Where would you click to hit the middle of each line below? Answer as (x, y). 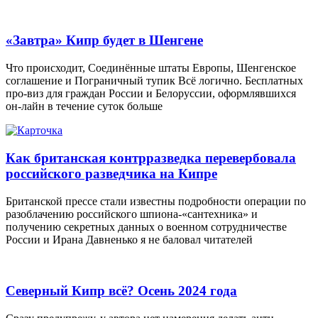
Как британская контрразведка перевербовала (151, 158)
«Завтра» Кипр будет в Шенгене (104, 40)
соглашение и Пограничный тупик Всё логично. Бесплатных (154, 81)
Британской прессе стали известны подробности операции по (156, 201)
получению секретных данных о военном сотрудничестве (146, 226)
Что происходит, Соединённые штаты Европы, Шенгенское (151, 68)
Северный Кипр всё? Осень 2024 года (121, 291)
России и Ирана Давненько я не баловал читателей (129, 239)
